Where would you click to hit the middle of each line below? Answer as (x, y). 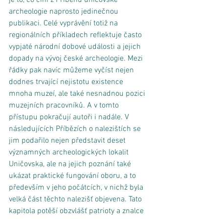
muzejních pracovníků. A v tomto (65, 105)
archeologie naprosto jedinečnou (65, 11)
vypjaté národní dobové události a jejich (76, 47)
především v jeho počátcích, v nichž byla (77, 187)
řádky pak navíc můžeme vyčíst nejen (72, 70)
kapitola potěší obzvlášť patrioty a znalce (77, 211)
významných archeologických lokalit (70, 152)
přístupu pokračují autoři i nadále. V (70, 117)
